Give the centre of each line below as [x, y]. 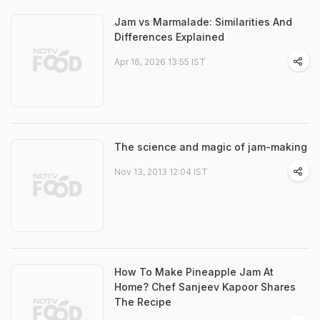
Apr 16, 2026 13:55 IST [160, 62]
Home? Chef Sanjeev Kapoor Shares [205, 287]
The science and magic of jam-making [211, 147]
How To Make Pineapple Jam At [194, 272]
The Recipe [143, 302]
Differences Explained [169, 37]
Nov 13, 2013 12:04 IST [161, 172]
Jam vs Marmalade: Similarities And [203, 22]
